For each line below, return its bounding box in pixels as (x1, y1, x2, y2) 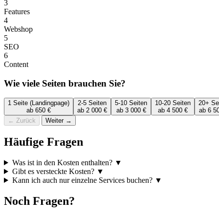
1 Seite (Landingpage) (8, 99, 69, 107)
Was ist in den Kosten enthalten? (12, 158, 114, 167)
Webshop (4, 24, 33, 33)
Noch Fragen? (4, 194, 75, 207)
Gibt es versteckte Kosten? (12, 167, 96, 176)
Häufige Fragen (4, 135, 83, 149)
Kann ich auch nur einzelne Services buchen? (12, 176, 154, 185)
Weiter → (45, 117, 72, 125)
